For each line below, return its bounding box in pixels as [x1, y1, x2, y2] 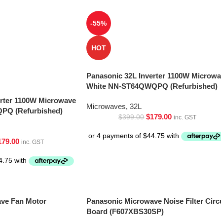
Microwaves [86, 102, 126, 110]
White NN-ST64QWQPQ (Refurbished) [86, 82, 218, 90]
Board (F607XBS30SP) [86, 207, 164, 216]
